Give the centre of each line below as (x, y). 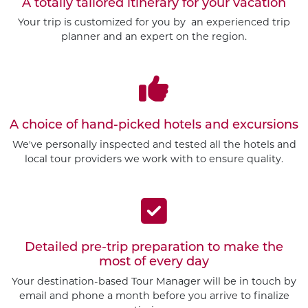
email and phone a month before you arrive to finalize (154, 295)
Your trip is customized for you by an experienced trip (154, 22)
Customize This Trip (191, 281)
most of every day (154, 262)
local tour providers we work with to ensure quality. (154, 158)
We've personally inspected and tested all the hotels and (154, 144)
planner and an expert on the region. (154, 36)
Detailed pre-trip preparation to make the (154, 247)
